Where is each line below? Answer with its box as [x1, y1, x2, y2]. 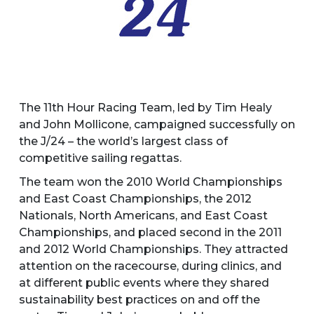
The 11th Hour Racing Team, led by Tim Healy [18, 100, 272, 114]
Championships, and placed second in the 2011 [18, 225, 282, 239]
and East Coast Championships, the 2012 [18, 191, 252, 205]
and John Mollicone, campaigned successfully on [18, 117, 295, 131]
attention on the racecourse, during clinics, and [18, 259, 282, 273]
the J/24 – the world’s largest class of [18, 134, 228, 148]
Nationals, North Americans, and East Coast [18, 208, 268, 222]
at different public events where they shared [18, 275, 269, 289]
